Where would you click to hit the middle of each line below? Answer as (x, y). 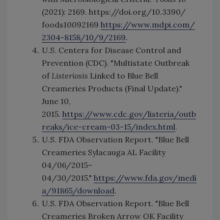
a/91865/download (78, 191)
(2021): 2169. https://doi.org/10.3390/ (114, 12)
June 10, (56, 101)
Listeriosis (70, 76)
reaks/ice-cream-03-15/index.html (109, 127)
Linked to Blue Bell (123, 76)
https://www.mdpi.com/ (148, 25)
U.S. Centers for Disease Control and (111, 50)
